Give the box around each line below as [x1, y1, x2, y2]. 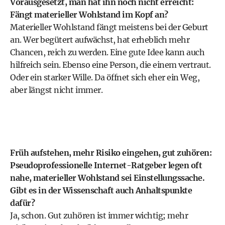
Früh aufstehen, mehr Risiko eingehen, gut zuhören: [10, 148, 211, 158]
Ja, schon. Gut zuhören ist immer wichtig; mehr [10, 210, 188, 220]
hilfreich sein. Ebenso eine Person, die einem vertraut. [10, 60, 211, 70]
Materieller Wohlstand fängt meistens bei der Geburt [10, 22, 208, 32]
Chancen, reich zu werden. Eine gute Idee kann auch [10, 47, 204, 57]
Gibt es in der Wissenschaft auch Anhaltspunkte [10, 185, 192, 195]
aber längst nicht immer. [10, 85, 102, 95]
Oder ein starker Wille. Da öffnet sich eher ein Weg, [10, 72, 199, 82]
